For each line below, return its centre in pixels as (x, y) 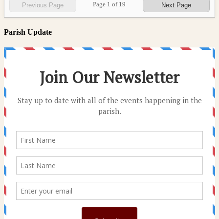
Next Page (176, 5)
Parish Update (28, 32)
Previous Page (43, 5)
